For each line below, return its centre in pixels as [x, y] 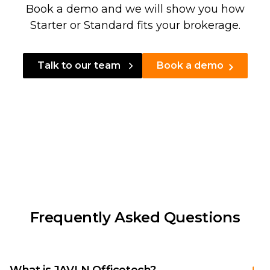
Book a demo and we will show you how [135, 9]
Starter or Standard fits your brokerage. [135, 25]
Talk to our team [79, 65]
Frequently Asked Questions [135, 217]
